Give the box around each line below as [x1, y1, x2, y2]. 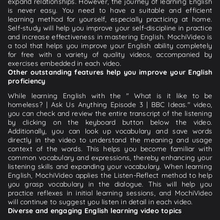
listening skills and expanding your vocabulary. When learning [8, 162, 212, 171]
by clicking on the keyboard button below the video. [8, 117, 212, 127]
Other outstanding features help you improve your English [8, 67, 212, 77]
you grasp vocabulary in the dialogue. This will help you [8, 179, 212, 189]
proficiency [8, 76, 46, 85]
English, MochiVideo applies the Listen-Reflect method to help [8, 170, 212, 180]
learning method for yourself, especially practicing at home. [8, 14, 212, 24]
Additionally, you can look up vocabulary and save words [8, 126, 212, 136]
